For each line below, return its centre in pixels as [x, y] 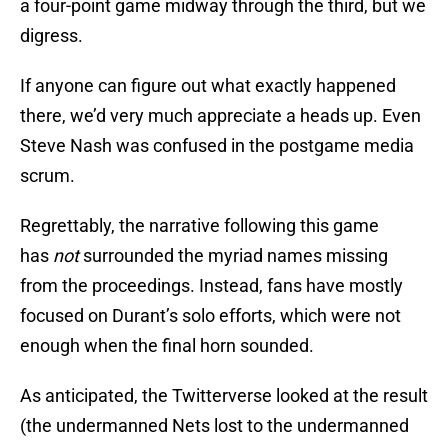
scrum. [47, 176]
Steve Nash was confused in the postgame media [217, 146]
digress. [51, 36]
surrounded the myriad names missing [235, 256]
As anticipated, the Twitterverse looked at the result [224, 396]
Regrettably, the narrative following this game [199, 226]
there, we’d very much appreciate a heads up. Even [220, 116]
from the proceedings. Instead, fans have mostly [211, 286]
